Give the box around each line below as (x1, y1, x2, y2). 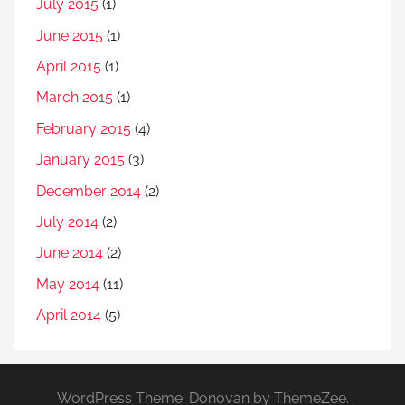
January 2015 (36, 151, 125, 169)
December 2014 (36, 182, 141, 200)
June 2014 (36, 244, 103, 262)
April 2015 (36, 58, 101, 76)
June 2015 (36, 26, 103, 44)
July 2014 (36, 212, 99, 231)
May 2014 (36, 275, 99, 293)
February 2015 (36, 119, 131, 137)
